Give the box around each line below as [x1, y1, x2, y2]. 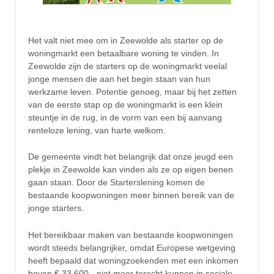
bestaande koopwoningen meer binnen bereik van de [28, 190, 234, 201]
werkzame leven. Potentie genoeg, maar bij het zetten [28, 86, 237, 97]
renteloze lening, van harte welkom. [28, 125, 166, 135]
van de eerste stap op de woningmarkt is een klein [28, 99, 223, 109]
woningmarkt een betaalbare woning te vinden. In [28, 48, 219, 58]
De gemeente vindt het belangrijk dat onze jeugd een [28, 152, 233, 162]
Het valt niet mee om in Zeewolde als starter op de [28, 35, 223, 45]
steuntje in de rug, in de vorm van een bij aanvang [28, 112, 222, 122]
